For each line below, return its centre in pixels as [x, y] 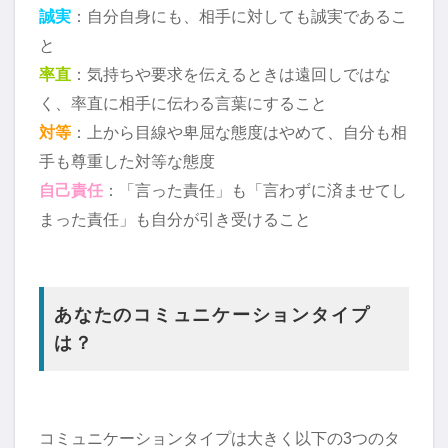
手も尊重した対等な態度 [127, 160]
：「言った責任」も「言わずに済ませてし [255, 189]
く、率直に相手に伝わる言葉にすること [183, 102]
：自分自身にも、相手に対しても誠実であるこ [239, 15]
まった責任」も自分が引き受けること [175, 218]
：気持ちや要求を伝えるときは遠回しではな [231, 73]
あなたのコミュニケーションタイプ [212, 314]
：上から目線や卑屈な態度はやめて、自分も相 [239, 131]
